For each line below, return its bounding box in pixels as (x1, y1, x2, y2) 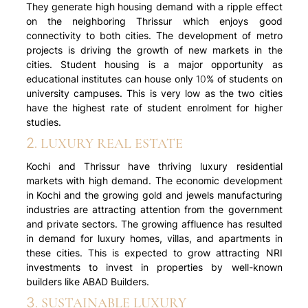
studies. (25, 116, 61, 129)
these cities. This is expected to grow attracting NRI (25, 247, 283, 259)
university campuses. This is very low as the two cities (25, 87, 283, 100)
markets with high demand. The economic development (25, 175, 283, 187)
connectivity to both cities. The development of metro (25, 30, 283, 42)
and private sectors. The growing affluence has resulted (25, 218, 283, 230)
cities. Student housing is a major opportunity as (25, 58, 283, 71)
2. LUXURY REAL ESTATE (25, 135, 183, 153)
